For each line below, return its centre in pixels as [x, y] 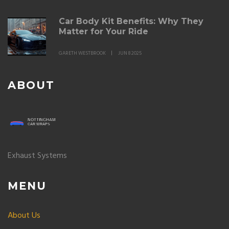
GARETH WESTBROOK [82, 53]
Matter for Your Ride [104, 31]
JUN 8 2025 [130, 53]
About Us [24, 216]
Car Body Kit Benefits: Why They [131, 21]
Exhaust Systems [37, 156]
